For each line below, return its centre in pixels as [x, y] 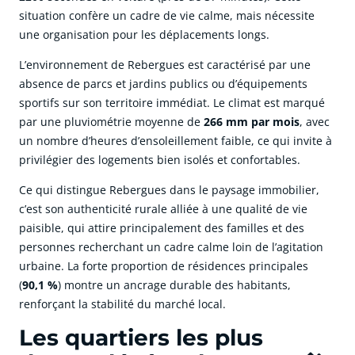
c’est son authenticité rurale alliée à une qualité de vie [163, 209]
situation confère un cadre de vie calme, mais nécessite [167, 16]
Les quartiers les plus [141, 338]
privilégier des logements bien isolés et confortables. [160, 160]
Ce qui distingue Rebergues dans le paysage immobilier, [169, 190]
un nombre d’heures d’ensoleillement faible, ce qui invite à [176, 141]
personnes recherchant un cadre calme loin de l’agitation [171, 247]
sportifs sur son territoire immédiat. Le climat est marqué [172, 103]
